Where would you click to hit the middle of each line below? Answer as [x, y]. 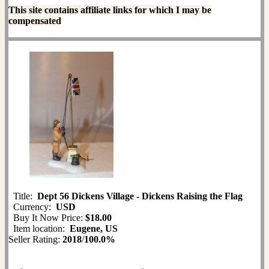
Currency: [32, 207]
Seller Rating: [35, 239]
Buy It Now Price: [47, 217]
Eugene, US [94, 228]
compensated [35, 20]
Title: [23, 196]
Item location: [39, 228]
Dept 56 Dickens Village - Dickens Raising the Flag [140, 196]
